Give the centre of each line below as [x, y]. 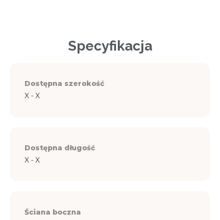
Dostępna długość [60, 148]
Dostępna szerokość [65, 84]
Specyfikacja [110, 46]
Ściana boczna [53, 212]
